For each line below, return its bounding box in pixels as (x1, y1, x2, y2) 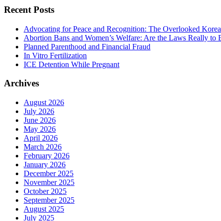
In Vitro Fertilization (24, 51, 87, 60)
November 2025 (24, 178, 74, 186)
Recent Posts (4, 4, 54, 15)
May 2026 (24, 124, 56, 133)
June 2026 (24, 115, 56, 124)
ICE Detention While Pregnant (24, 60, 119, 69)
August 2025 (24, 204, 64, 213)
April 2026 (24, 133, 58, 142)
